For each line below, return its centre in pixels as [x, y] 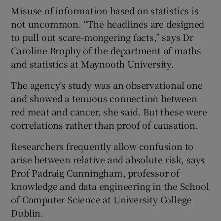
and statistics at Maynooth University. [92, 63]
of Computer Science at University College [101, 199]
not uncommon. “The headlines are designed [108, 23]
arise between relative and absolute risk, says [108, 159]
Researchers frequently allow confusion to [102, 146]
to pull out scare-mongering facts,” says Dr [102, 37]
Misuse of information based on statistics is [105, 10]
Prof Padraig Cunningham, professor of [95, 172]
